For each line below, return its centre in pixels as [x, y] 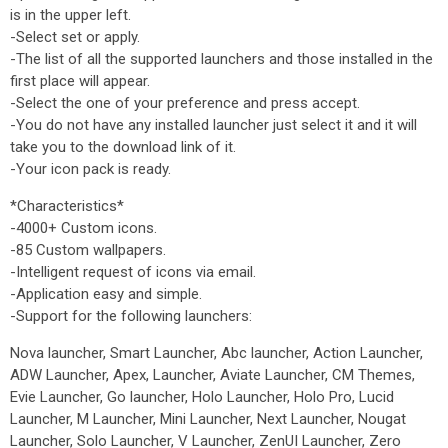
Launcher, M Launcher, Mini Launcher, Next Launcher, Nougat [208, 419]
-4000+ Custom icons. [83, 228]
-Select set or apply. [75, 37]
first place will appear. [80, 81]
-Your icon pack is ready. [90, 169]
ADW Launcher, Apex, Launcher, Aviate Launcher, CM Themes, [212, 375]
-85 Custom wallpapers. [88, 250]
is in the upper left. [70, 15]
